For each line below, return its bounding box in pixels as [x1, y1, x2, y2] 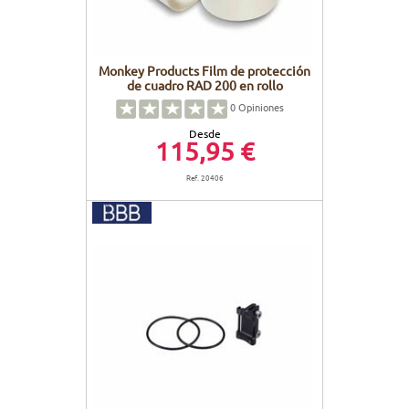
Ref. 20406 [185, 171, 224, 184]
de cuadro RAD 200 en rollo [126, 77, 283, 94]
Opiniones [236, 100, 284, 115]
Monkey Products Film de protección [99, 62, 310, 79]
